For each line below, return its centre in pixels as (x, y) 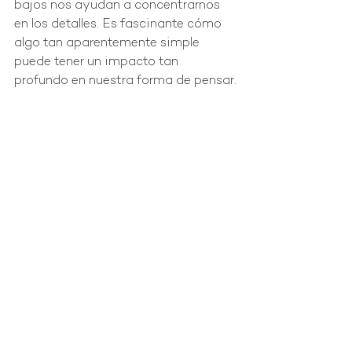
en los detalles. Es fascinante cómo (119, 25)
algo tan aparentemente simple (108, 44)
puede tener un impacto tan (98, 63)
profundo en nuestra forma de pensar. (125, 82)
